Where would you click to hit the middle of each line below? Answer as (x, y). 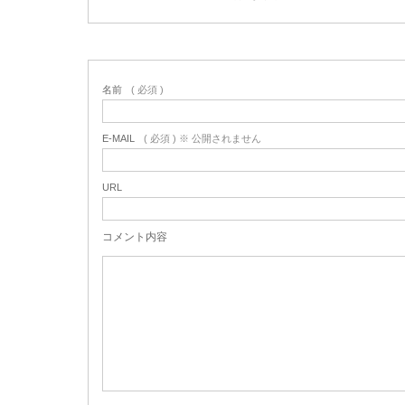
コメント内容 (135, 236)
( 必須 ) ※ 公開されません (202, 138)
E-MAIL (118, 138)
